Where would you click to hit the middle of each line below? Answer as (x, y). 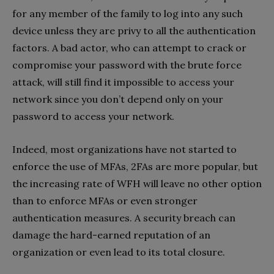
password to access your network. (93, 116)
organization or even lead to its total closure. (119, 252)
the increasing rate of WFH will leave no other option (137, 183)
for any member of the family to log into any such (128, 13)
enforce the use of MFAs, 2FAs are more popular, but (135, 166)
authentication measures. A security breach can (124, 217)
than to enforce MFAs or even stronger (105, 200)
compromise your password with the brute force (127, 65)
